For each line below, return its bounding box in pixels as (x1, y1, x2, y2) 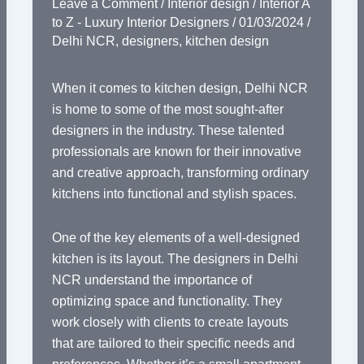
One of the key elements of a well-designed (51, 231, 300, 245)
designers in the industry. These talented (51, 123, 284, 138)
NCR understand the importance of (51, 273, 252, 288)
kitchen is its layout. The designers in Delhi (51, 252, 298, 266)
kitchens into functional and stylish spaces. (51, 187, 297, 201)
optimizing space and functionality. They (51, 294, 282, 309)
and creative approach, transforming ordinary (51, 166, 309, 180)
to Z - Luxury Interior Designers (51, 15, 232, 29)
